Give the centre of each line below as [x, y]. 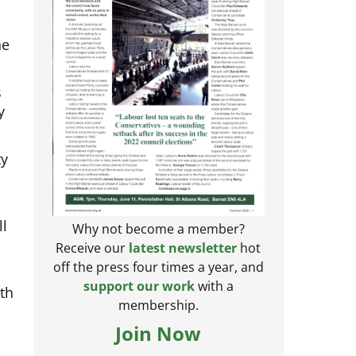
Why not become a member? [158, 240]
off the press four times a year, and [158, 278]
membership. [158, 316]
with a [214, 297]
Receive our [93, 259]
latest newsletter [183, 259]
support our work [139, 297]
